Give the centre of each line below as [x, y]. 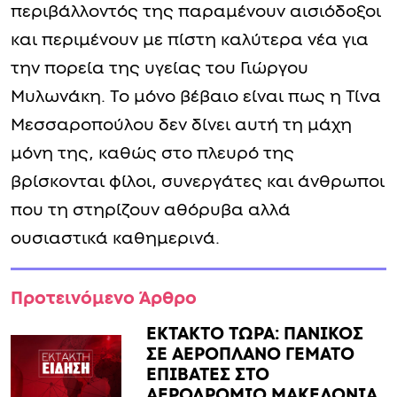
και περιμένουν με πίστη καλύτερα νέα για [190, 41]
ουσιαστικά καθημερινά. [115, 239]
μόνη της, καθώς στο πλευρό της [152, 154]
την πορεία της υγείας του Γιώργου [160, 69]
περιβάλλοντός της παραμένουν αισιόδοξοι [196, 12]
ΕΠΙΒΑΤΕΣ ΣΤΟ [208, 375]
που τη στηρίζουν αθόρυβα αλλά [151, 211]
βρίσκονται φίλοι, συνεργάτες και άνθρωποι [198, 183]
